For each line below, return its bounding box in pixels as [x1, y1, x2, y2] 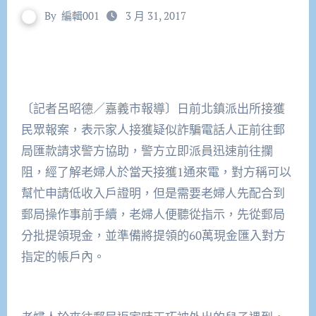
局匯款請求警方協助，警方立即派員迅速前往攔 [20, 142, 273, 159]
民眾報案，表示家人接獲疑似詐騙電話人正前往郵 [20, 121, 285, 138]
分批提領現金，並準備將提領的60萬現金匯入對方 [20, 227, 286, 244]
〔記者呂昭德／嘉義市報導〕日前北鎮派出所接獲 [20, 100, 285, 117]
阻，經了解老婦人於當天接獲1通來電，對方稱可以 [20, 164, 291, 181]
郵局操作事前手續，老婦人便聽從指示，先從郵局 [20, 206, 285, 223]
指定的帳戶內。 [20, 248, 105, 265]
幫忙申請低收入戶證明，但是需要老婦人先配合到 [20, 185, 285, 202]
